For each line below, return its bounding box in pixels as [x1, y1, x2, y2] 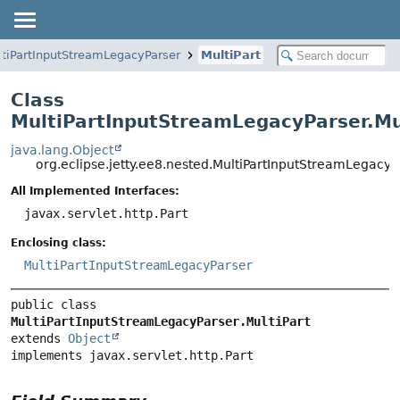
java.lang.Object [11, 143, 113, 157]
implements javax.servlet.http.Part [11, 347, 254, 362]
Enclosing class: [11, 237, 106, 250]
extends [11, 330, 68, 346]
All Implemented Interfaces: [11, 185, 179, 198]
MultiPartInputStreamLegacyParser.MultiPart [11, 313, 311, 329]
